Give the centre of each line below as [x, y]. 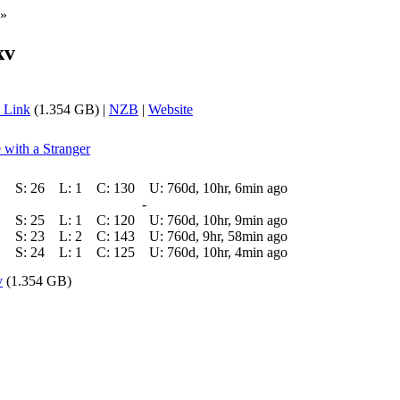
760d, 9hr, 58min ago [227, 236]
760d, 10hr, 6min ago [227, 187]
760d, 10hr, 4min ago [227, 252]
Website [171, 109]
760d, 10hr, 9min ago [227, 220]
